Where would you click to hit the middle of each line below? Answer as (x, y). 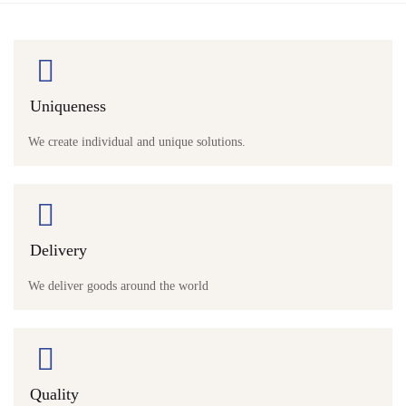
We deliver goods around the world (118, 286)
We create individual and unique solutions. (137, 142)
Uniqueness (68, 106)
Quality (54, 394)
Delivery (58, 250)
